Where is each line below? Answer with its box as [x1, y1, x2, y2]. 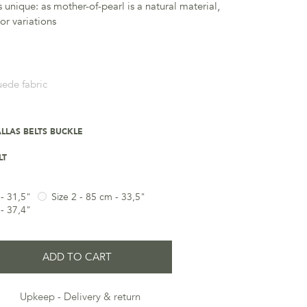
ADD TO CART [42, 250, 112, 265]
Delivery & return [64, 290, 141, 304]
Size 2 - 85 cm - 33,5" [51, 191, 146, 204]
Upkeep [20, 290, 56, 304]
